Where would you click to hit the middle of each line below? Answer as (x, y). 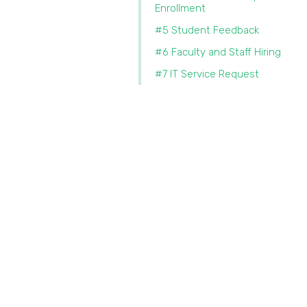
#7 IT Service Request (210, 74)
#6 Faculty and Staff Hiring (218, 52)
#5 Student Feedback (207, 30)
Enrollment (180, 8)
